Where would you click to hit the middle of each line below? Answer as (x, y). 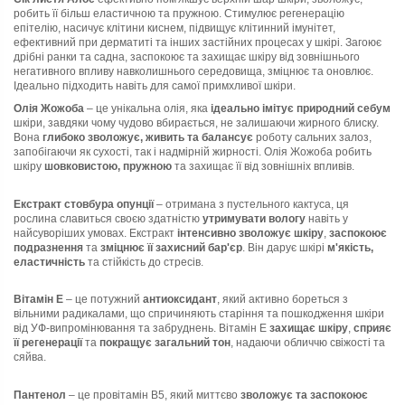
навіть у (327, 218)
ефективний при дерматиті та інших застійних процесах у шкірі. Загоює (198, 42)
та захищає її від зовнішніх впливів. (263, 167)
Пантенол (40, 395)
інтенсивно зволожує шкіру (250, 233)
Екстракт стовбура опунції (84, 204)
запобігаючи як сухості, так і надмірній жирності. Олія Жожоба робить (193, 152)
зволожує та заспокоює (304, 395)
